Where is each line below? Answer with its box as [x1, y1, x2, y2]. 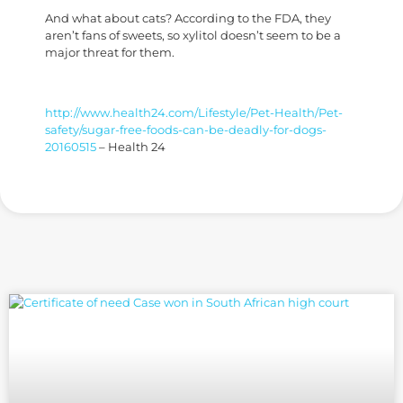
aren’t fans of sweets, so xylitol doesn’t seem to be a [45, 28, 341, 42]
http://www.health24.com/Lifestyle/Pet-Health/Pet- [45, 105, 343, 120]
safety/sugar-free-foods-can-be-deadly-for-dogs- [45, 122, 327, 137]
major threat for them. [45, 45, 175, 59]
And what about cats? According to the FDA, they [45, 11, 331, 25]
